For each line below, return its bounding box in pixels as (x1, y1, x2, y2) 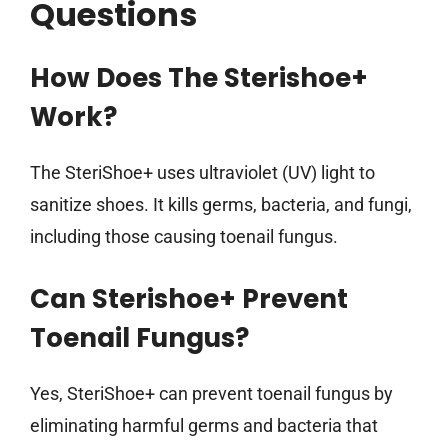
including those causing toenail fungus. (30, 226, 338, 248)
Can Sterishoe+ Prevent (30, 281, 348, 318)
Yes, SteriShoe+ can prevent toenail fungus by (30, 383, 393, 405)
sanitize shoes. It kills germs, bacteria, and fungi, (30, 194, 412, 216)
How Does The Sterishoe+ (30, 60, 368, 97)
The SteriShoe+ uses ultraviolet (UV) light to (30, 162, 375, 184)
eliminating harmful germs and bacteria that (30, 415, 378, 437)
